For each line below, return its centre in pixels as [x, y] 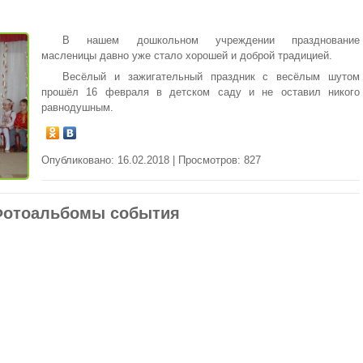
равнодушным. [77, 107]
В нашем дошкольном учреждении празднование [211, 41]
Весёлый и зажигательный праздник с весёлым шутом [211, 76]
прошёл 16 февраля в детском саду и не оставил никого [201, 92]
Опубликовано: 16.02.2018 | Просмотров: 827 [151, 160]
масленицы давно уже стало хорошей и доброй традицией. [187, 56]
